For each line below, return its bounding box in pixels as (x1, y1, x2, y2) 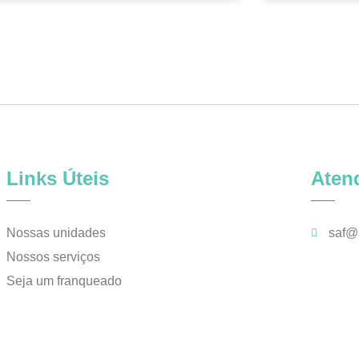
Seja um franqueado (6, 274, 122, 288)
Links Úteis (6, 167, 109, 190)
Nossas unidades (6, 226, 106, 240)
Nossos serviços (6, 250, 100, 264)
